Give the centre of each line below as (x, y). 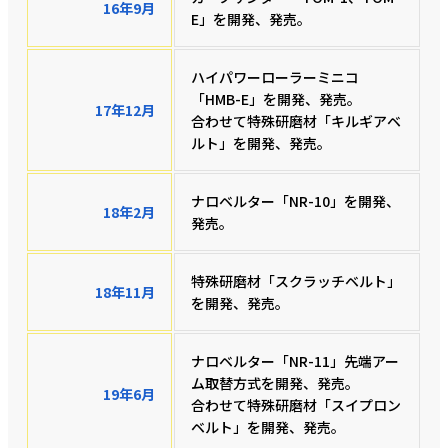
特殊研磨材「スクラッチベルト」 (296, 280)
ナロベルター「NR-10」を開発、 (296, 200)
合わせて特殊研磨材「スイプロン (296, 404)
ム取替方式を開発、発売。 (275, 382)
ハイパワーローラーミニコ (275, 76)
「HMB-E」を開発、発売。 (276, 98)
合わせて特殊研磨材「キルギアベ (296, 120)
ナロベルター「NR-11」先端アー (295, 360)
